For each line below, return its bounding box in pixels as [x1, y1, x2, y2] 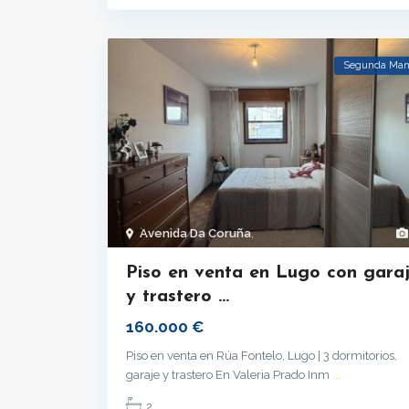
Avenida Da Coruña [140, 225, 251, 240]
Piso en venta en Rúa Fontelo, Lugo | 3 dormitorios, [126, 348, 397, 362]
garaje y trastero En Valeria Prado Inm [126, 367, 332, 382]
